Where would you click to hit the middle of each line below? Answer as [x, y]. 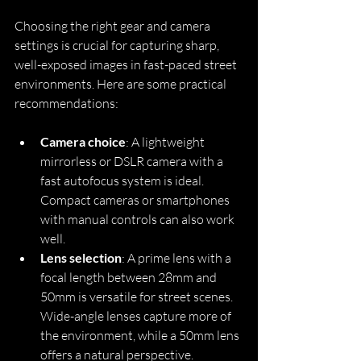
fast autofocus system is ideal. [123, 180]
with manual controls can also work [139, 219]
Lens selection [81, 257]
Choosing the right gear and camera [114, 25]
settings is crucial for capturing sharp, [118, 45]
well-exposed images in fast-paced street [127, 64]
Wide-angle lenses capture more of [137, 315]
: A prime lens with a [178, 257]
